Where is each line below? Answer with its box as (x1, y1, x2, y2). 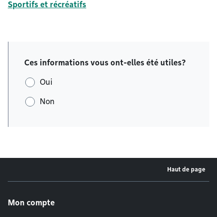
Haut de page (167, 166, 205, 173)
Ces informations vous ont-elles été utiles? (24, 58, 186, 67)
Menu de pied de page (7, 181, 132, 196)
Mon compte (8, 198, 55, 208)
